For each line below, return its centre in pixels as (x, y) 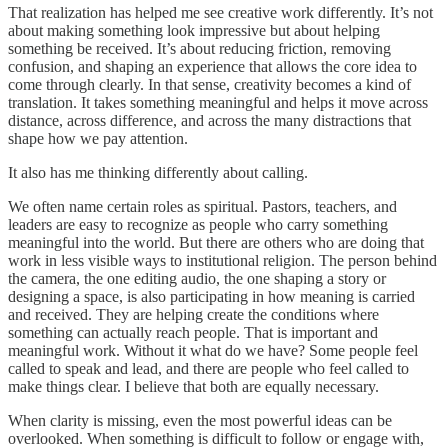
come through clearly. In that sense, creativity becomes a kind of (209, 84)
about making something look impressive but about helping (194, 30)
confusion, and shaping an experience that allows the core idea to (212, 66)
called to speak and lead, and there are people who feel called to (208, 368)
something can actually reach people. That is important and (193, 332)
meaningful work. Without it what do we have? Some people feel (213, 350)
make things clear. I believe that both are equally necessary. (193, 386)
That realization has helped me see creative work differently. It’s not (220, 12)
